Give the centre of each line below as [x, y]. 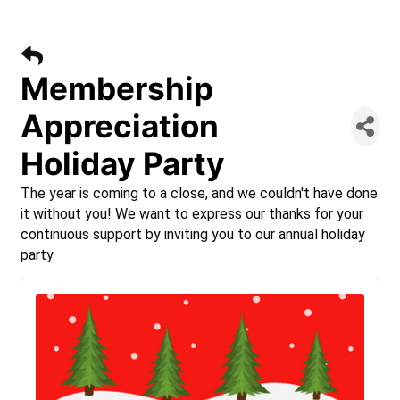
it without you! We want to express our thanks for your [192, 214]
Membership [117, 88]
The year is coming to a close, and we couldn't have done [199, 193]
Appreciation [120, 126]
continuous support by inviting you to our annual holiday [193, 234]
